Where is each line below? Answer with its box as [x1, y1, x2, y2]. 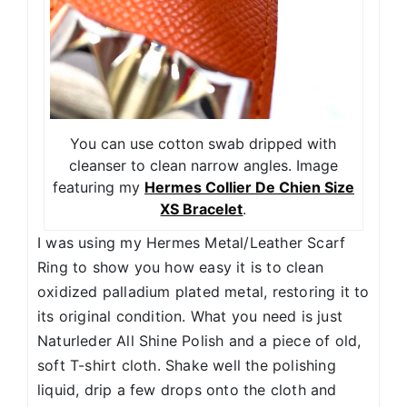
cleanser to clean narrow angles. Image [68, 156, 338, 175]
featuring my [52, 178, 144, 197]
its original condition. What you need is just [37, 307, 343, 326]
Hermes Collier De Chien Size [144, 178, 354, 197]
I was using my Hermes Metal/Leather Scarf [37, 233, 346, 253]
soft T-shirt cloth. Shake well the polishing [37, 356, 336, 375]
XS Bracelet [160, 200, 243, 219]
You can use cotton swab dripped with [70, 134, 337, 154]
